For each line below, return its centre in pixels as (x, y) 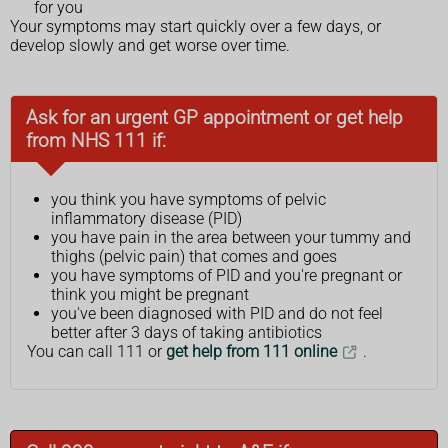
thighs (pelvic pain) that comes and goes (194, 256)
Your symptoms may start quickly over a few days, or (195, 26)
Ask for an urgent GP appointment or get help (214, 117)
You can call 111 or (96, 351)
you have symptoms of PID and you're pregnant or (226, 275)
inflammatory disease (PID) (146, 218)
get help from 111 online (251, 351)
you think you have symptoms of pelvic (188, 199)
